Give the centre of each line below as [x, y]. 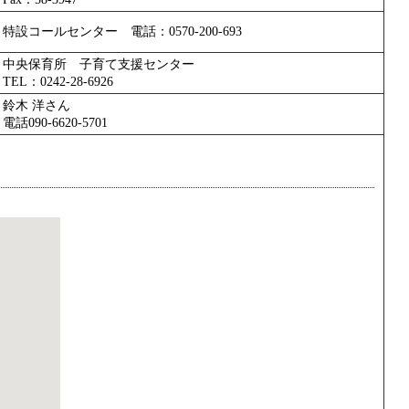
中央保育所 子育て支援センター [99, 64]
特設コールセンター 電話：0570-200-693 [122, 31]
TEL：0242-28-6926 [58, 81]
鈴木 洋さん [37, 105]
